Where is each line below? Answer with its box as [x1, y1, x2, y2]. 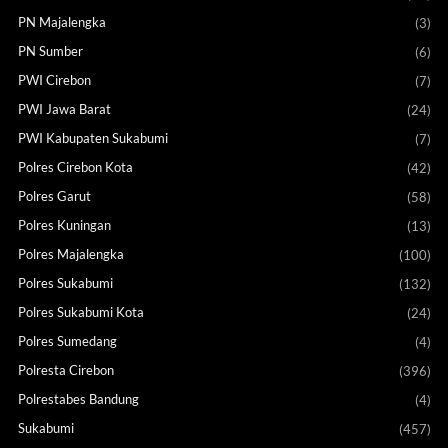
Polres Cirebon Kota [17, 159, 133, 176]
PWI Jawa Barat [17, 101, 111, 118]
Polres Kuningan [17, 217, 111, 234]
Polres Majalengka [17, 246, 124, 263]
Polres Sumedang [17, 333, 117, 350]
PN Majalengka [17, 14, 106, 31]
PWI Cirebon [17, 72, 91, 89]
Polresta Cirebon [17, 362, 114, 379]
